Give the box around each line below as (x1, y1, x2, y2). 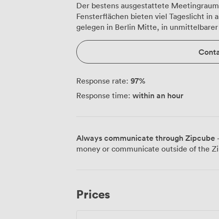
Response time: (76, 90, 131, 101)
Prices (76, 186, 110, 202)
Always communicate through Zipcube (76, 132, 215, 144)
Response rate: (76, 76, 129, 86)
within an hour (132, 90, 183, 101)
